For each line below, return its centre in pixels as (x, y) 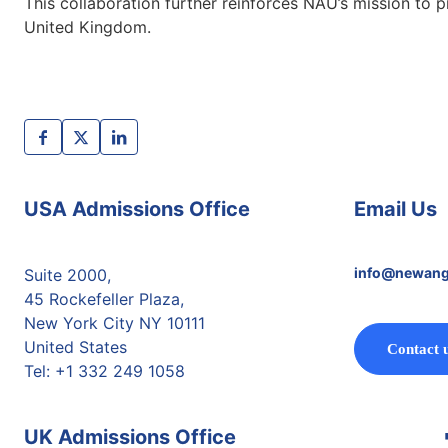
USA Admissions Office (137, 209)
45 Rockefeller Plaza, (104, 299)
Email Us (395, 209)
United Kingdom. (87, 27)
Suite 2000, (67, 275)
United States (75, 347)
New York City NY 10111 (114, 323)
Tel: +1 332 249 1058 (104, 371)
